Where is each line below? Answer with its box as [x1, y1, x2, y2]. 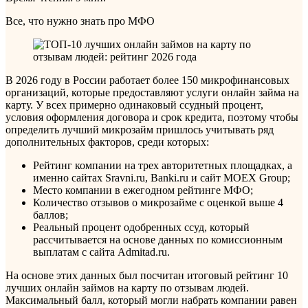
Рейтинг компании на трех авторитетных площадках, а [33, 159, 292, 171]
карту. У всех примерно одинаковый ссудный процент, [5, 98, 263, 111]
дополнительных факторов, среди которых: [5, 135, 209, 148]
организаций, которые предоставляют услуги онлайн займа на [5, 86, 299, 98]
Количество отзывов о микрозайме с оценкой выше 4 [33, 196, 283, 208]
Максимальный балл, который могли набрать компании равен [5, 294, 297, 306]
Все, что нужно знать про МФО [5, 14, 155, 27]
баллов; [33, 208, 68, 221]
